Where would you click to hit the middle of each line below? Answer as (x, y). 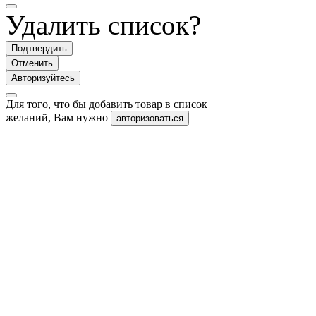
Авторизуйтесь (43, 78)
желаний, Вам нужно (58, 117)
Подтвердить (39, 48)
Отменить (32, 63)
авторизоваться (150, 118)
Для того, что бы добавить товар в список (107, 104)
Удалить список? (103, 25)
